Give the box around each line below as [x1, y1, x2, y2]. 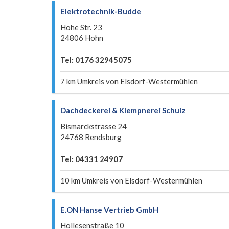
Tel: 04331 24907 [60, 154, 123, 164]
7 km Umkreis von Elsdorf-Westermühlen [60, 77, 198, 86]
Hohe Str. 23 [60, 22, 102, 32]
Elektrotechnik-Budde [60, 7, 141, 16]
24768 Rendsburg [60, 132, 122, 142]
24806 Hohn [60, 33, 103, 42]
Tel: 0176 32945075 [60, 55, 132, 64]
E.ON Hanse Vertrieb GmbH [60, 205, 158, 214]
